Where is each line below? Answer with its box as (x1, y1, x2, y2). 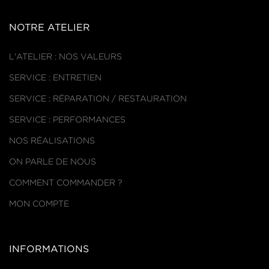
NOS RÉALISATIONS (9, 137, 95, 145)
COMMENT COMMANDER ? (9, 179, 122, 187)
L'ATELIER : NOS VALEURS (9, 53, 122, 61)
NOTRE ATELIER (9, 23, 90, 32)
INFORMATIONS (9, 244, 89, 254)
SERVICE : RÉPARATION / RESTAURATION (9, 95, 187, 103)
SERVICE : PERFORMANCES (9, 116, 125, 124)
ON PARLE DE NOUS (9, 158, 96, 166)
